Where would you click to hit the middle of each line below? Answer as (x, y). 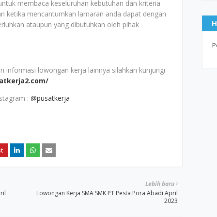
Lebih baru (160, 184)
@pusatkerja (50, 98)
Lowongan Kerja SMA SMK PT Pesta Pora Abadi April (107, 193)
